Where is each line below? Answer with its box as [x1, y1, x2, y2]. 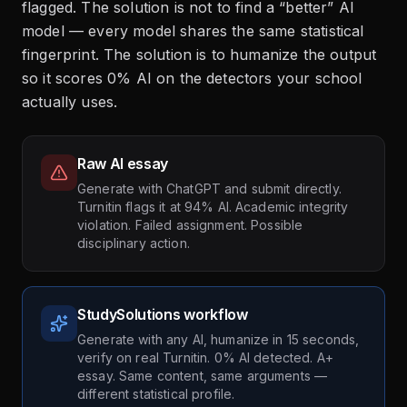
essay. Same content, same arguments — [77, 368, 328, 384]
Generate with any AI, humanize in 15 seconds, [77, 332, 360, 348]
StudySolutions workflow [77, 305, 248, 324]
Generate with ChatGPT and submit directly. [77, 181, 342, 197]
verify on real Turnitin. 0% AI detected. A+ [77, 350, 334, 366]
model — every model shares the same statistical [22, 22, 364, 41]
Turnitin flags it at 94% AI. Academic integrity [77, 199, 349, 215]
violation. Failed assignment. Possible [77, 217, 303, 233]
